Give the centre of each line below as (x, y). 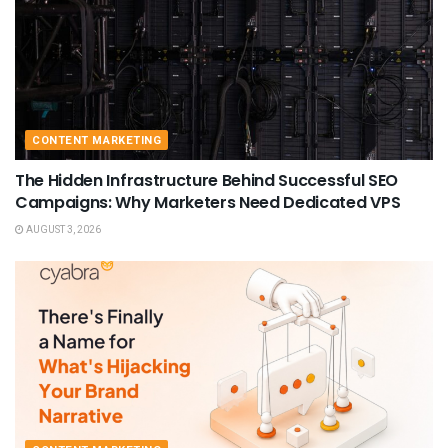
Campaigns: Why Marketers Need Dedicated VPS (208, 202)
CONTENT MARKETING (97, 140)
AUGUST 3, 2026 (62, 229)
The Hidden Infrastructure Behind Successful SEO (206, 180)
